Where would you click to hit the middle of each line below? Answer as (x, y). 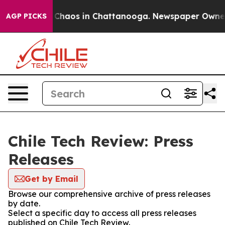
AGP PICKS (26, 16)
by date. (24, 203)
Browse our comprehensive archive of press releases (109, 194)
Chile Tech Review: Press (101, 141)
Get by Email (51, 179)
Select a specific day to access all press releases (102, 213)
